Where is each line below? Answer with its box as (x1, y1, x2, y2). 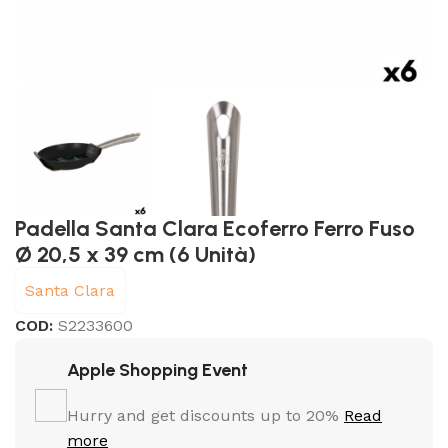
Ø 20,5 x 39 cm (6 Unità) (15, 241, 257, 269)
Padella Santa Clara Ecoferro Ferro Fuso (15, 215, 416, 243)
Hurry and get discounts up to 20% (67, 406, 345, 426)
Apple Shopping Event (67, 359, 249, 382)
